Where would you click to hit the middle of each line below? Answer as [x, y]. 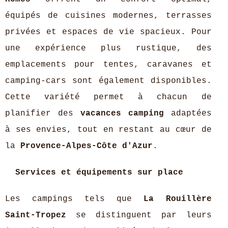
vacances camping [122, 113]
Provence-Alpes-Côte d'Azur [87, 146]
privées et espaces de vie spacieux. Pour [108, 32]
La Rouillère [178, 199]
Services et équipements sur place [99, 173]
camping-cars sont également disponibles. [108, 81]
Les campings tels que [75, 199]
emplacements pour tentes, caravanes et [108, 65]
